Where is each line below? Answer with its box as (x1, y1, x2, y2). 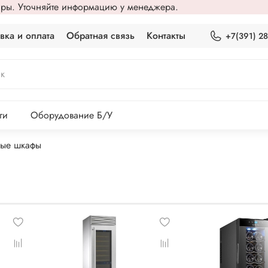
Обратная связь (66, 29, 135, 42)
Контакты (147, 29, 186, 42)
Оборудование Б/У (30, 108, 112, 123)
